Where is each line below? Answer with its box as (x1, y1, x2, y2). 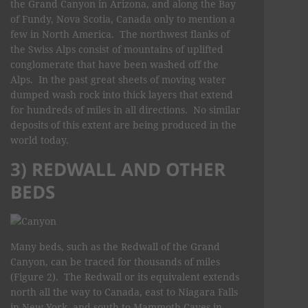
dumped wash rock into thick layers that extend (10, 87, 233, 101)
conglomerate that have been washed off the (10, 57, 219, 71)
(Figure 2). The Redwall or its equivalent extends (10, 269, 239, 283)
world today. (10, 133, 74, 146)
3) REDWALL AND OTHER (10, 156, 225, 181)
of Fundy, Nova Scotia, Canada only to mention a (10, 12, 235, 25)
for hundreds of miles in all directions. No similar (10, 102, 241, 116)
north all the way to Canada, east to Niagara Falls (10, 285, 238, 298)
